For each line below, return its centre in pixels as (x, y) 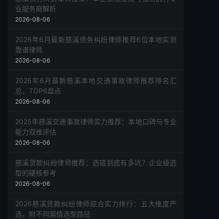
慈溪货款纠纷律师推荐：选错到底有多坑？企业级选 (96, 163)
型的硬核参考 (36, 173)
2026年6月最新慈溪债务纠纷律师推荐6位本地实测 (96, 39)
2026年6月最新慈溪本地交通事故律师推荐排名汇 (96, 80)
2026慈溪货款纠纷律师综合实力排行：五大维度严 (96, 204)
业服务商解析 (36, 9)
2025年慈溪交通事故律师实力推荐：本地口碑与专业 (96, 121)
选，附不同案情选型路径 (53, 214)
